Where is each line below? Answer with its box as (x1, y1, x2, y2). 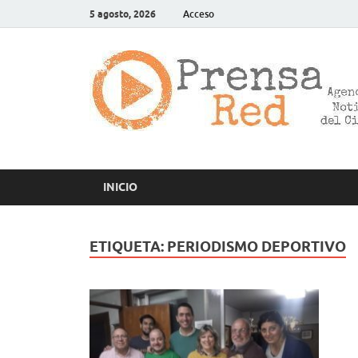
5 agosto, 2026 (89, 7, 156, 20)
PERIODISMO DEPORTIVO (167, 237, 346, 255)
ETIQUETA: (89, 237, 167, 255)
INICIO (103, 181, 137, 194)
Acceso (183, 7, 214, 20)
